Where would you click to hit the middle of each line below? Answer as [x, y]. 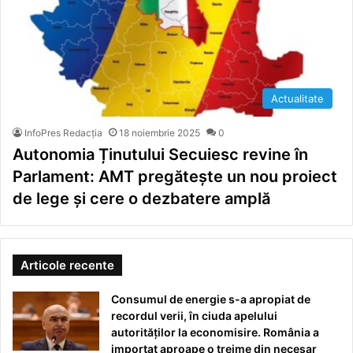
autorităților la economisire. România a [215, 333]
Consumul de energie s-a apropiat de [211, 299]
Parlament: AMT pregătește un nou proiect [175, 177]
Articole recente [67, 266]
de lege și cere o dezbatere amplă [141, 199]
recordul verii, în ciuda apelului [194, 316]
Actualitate [297, 99]
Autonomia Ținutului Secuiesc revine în [160, 155]
